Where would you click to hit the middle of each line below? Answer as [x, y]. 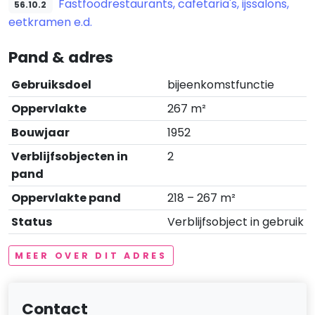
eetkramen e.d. [50, 22]
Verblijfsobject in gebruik [236, 221]
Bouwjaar [40, 132]
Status [32, 221]
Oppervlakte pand [66, 198]
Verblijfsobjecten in [70, 156]
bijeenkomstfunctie [221, 84]
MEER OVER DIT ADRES [91, 255]
